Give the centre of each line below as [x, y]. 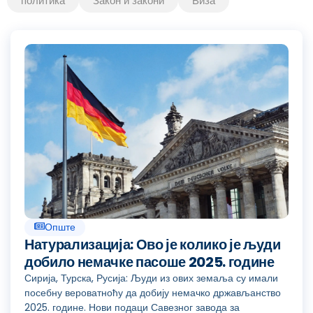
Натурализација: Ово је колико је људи [153, 244]
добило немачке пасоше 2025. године [150, 262]
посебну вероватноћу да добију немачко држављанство [153, 292]
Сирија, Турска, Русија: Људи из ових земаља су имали [151, 278]
